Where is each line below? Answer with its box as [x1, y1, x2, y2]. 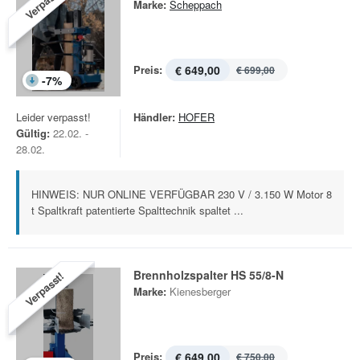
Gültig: [16, 125, 50, 141]
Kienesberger [170, 284, 231, 299]
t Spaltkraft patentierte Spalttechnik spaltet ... [31, 202, 243, 218]
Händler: [133, 109, 175, 125]
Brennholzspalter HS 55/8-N [133, 267, 284, 283]
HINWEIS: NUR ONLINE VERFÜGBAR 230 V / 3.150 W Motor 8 [31, 186, 332, 202]
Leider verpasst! [16, 109, 91, 125]
